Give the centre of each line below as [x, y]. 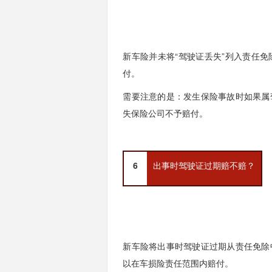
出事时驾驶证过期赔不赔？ [204, 165]
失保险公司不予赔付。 [165, 113]
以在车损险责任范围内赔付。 [178, 263]
